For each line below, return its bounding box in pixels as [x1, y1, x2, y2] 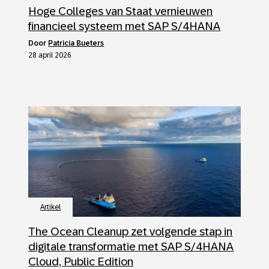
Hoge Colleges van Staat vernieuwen [28, 5, 213, 17]
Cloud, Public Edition [28, 255, 134, 268]
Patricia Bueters [48, 39, 104, 47]
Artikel [40, 203, 61, 211]
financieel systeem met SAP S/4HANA [28, 20, 221, 32]
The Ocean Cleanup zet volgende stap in [28, 225, 233, 238]
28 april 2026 [28, 51, 72, 59]
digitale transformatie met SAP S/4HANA [28, 240, 234, 253]
